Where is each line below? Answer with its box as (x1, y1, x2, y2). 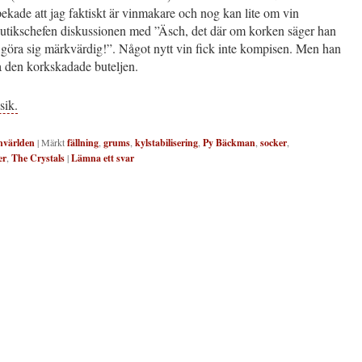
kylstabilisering (135, 135, 198, 149)
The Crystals (11, 150, 65, 165)
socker (260, 135, 287, 149)
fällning (67, 135, 99, 149)
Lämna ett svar (71, 150, 134, 165)
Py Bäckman (203, 135, 255, 149)
